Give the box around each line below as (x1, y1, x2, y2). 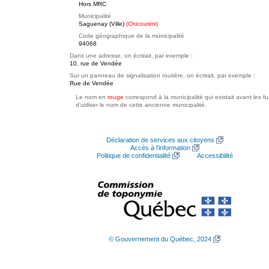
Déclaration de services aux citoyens (106, 136, 214, 144)
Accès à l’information (130, 144, 190, 151)
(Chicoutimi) (126, 20, 158, 27)
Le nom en (76, 94, 107, 100)
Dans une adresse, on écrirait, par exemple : (70, 52, 193, 59)
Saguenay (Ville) (79, 20, 124, 27)
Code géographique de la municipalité (79, 32, 184, 39)
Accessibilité (196, 152, 233, 159)
